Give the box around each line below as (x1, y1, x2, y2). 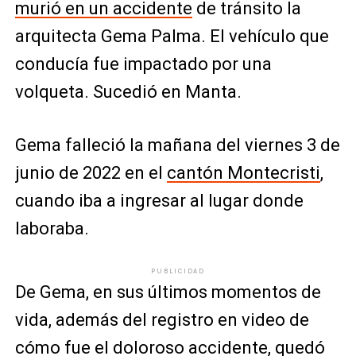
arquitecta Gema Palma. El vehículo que (14, 26, 329, 46)
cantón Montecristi (166, 163, 320, 183)
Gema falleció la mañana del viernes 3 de (14, 135, 340, 155)
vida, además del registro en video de (14, 310, 309, 330)
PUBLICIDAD (150, 267, 205, 275)
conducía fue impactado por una (14, 54, 272, 74)
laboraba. (14, 219, 89, 238)
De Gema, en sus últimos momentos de (14, 282, 321, 302)
